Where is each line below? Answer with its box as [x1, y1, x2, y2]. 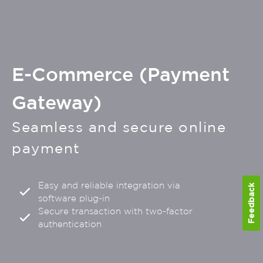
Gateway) [12, 91, 102, 112]
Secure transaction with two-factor [38, 206, 193, 216]
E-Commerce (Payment [12, 63, 230, 84]
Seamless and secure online [12, 119, 226, 134]
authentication [38, 219, 102, 229]
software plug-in [38, 193, 110, 203]
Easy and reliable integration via [38, 180, 181, 190]
